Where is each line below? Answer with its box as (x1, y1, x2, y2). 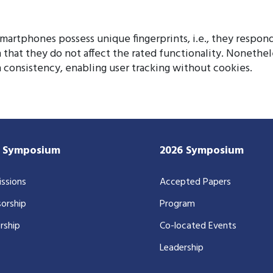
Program (159, 196, 195, 212)
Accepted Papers (159, 174, 231, 190)
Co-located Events (159, 218, 236, 234)
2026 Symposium (159, 141, 244, 160)
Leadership (159, 239, 204, 256)
